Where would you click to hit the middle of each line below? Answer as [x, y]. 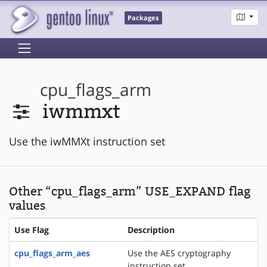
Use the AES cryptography [179, 253]
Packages [143, 18]
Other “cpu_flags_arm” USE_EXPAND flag [130, 191]
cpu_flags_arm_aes [52, 253]
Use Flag [32, 229]
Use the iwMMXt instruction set [87, 141]
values [27, 205]
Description [151, 229]
